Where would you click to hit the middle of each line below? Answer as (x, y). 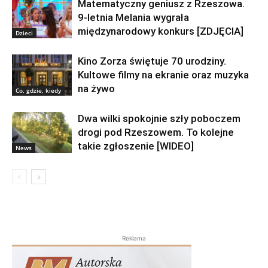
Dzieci (24, 33)
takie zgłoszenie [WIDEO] (136, 146)
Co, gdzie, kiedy (38, 90)
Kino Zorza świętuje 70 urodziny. (152, 61)
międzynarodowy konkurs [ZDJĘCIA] (161, 31)
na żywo (96, 88)
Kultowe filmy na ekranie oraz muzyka (163, 74)
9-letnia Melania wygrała (133, 17)
